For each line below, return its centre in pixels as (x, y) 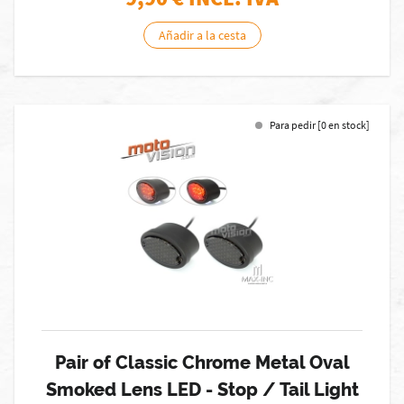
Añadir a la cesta (202, 35)
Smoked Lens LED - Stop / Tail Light (202, 390)
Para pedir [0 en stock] (320, 125)
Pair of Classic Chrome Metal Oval (202, 363)
